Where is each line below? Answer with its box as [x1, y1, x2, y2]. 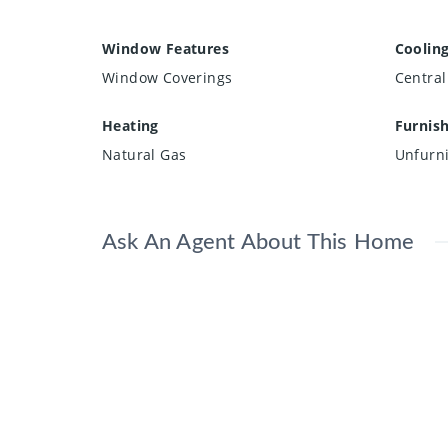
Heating [102, 116, 159, 136]
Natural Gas [102, 145, 187, 165]
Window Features [102, 39, 229, 59]
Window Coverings [102, 68, 233, 88]
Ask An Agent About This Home [102, 231, 415, 254]
